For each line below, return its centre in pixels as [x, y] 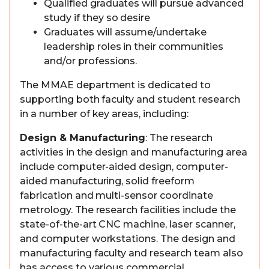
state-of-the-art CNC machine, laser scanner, [128, 224]
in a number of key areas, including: [104, 114]
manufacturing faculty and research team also [131, 253]
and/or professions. [91, 61]
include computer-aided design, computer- [124, 167]
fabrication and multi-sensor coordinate [116, 195]
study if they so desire [97, 18]
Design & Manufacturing [83, 138]
